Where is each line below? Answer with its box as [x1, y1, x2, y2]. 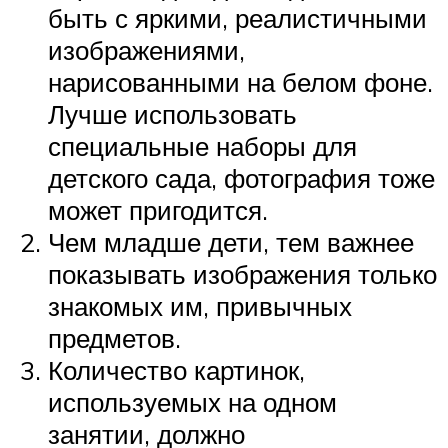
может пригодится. [48, 194, 268, 227]
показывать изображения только [48, 258, 437, 291]
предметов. [48, 322, 181, 355]
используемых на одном [48, 386, 337, 419]
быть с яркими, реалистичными [48, 2, 427, 35]
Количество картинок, [48, 354, 305, 387]
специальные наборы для [48, 130, 357, 163]
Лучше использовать [48, 98, 297, 131]
